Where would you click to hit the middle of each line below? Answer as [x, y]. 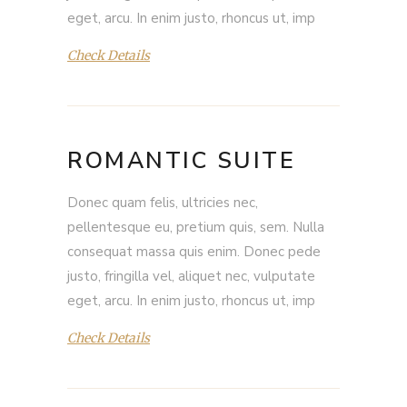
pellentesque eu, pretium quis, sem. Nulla [196, 227]
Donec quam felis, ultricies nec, [163, 203]
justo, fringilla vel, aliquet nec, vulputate [191, 276]
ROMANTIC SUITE [181, 161]
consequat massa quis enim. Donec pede [194, 252]
